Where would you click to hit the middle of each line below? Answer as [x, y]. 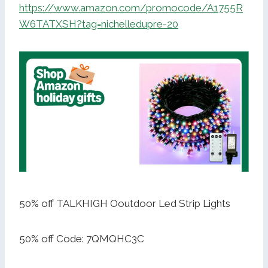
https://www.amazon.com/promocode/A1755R [131, 8]
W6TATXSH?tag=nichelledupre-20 [99, 24]
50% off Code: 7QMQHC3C [82, 239]
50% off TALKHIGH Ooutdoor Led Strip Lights [125, 204]
